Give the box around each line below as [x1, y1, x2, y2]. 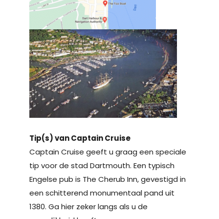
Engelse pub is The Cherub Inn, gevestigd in [29, 174, 186, 185]
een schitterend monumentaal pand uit [29, 188, 175, 198]
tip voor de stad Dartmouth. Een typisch [29, 160, 175, 171]
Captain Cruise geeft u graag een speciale [29, 147, 186, 157]
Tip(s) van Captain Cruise [29, 133, 131, 144]
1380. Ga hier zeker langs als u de [29, 201, 148, 212]
